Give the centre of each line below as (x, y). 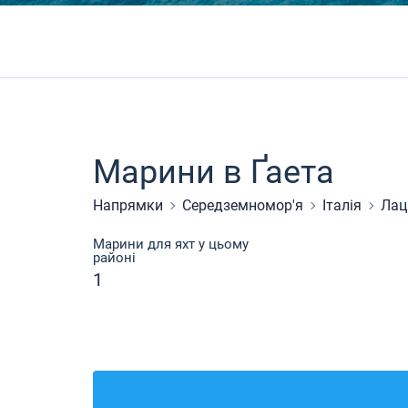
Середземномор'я (243, 205)
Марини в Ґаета (214, 172)
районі (114, 258)
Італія (342, 205)
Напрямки (128, 205)
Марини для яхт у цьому (171, 244)
